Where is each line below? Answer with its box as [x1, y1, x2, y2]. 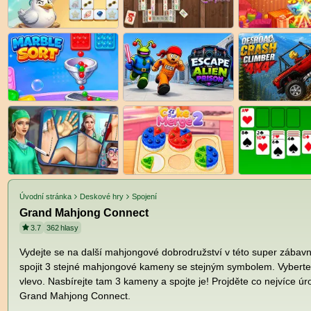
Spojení [132, 192, 158, 201]
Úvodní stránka [19, 192, 72, 201]
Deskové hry [80, 192, 124, 201]
